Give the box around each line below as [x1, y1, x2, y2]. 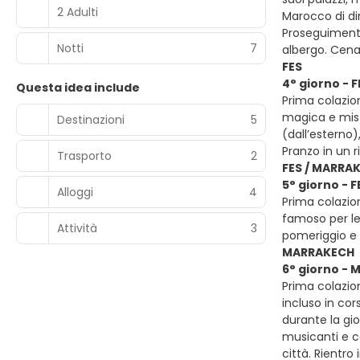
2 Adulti [57, 3, 98, 20]
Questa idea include [16, 80, 140, 96]
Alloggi [57, 183, 93, 200]
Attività [57, 219, 97, 236]
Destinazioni [57, 111, 125, 128]
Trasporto [57, 147, 112, 164]
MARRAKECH [282, 244, 354, 260]
